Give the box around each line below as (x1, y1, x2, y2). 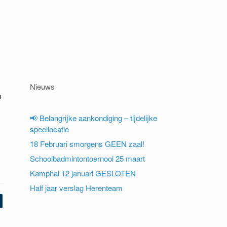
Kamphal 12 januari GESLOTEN (30, 168, 136, 178)
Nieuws (30, 81, 55, 92)
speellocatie (30, 124, 69, 134)
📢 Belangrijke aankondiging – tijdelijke (30, 112, 158, 123)
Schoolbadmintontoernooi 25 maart (30, 153, 145, 164)
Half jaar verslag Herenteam (30, 182, 123, 193)
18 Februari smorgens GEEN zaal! (30, 138, 145, 149)
